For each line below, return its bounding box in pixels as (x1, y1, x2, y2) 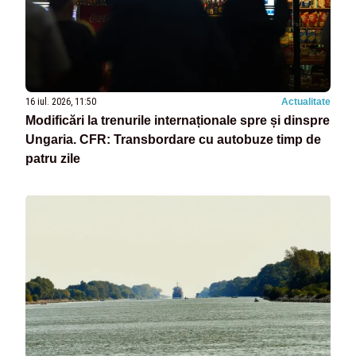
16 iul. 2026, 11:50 (25, 96, 96, 108)
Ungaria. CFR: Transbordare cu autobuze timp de (25, 133, 321, 147)
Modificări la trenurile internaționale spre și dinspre (25, 114, 330, 128)
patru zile (25, 152, 80, 166)
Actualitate (281, 96, 331, 108)
